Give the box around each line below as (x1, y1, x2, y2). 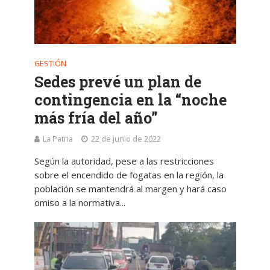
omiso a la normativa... (34, 196, 125, 209)
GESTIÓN (34, 58, 66, 69)
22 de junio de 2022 (90, 134, 161, 145)
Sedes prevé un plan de (34, 72, 201, 92)
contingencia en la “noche (34, 90, 227, 110)
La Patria (42, 134, 73, 145)
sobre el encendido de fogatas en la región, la (34, 169, 224, 181)
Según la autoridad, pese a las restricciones (34, 155, 214, 168)
